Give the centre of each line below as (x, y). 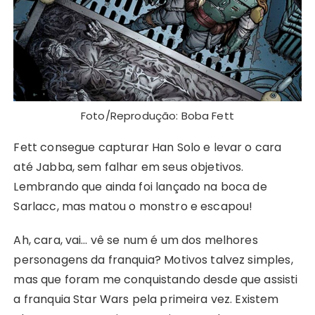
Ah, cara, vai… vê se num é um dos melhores (136, 240)
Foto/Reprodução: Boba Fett (157, 116)
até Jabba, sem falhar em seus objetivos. (129, 167)
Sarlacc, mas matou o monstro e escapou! (133, 207)
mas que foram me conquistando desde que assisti (156, 280)
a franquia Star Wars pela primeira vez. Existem (146, 300)
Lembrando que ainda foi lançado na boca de (140, 187)
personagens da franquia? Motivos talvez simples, (153, 260)
